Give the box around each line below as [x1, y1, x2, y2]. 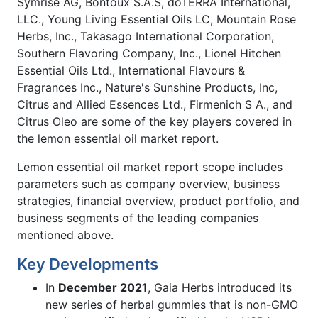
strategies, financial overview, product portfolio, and [17, 193, 300, 208]
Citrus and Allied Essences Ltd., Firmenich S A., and [17, 97, 292, 111]
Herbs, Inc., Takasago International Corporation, [17, 28, 274, 43]
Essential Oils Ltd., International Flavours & [17, 62, 245, 77]
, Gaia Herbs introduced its [148, 280, 292, 295]
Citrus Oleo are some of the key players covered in [17, 114, 292, 128]
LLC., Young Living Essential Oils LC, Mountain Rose [17, 11, 296, 26]
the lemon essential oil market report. [17, 131, 219, 146]
